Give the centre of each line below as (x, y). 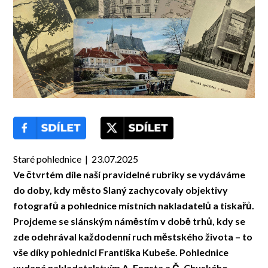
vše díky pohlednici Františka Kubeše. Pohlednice (121, 252)
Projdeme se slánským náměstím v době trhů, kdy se (130, 221)
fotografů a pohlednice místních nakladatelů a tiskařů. (134, 206)
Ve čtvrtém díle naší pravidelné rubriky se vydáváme (130, 175)
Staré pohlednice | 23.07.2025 (76, 159)
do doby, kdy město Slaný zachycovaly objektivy (121, 190)
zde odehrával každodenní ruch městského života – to (133, 237)
